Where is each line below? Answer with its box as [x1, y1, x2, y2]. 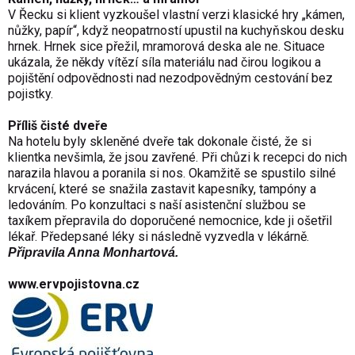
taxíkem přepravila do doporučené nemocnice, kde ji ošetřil [8, 213, 332, 229]
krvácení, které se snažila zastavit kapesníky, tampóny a [8, 181, 316, 197]
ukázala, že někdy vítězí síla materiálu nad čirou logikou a [8, 55, 321, 71]
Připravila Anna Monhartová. [8, 246, 178, 260]
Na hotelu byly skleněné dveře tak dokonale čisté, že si [8, 134, 311, 150]
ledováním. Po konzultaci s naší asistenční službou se [8, 197, 306, 213]
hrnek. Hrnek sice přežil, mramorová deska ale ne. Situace [8, 39, 325, 55]
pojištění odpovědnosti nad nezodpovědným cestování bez [8, 71, 333, 86]
